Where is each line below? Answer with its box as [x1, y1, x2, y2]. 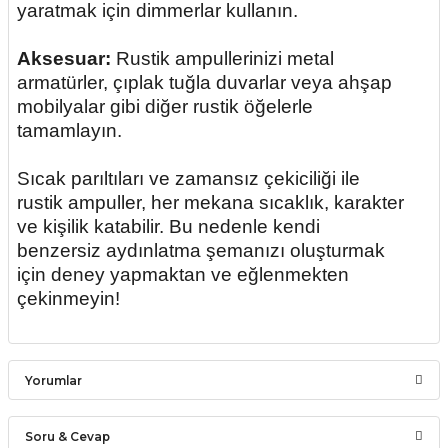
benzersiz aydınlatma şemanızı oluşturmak [17, 240, 385, 261]
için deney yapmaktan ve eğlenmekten [17, 264, 349, 285]
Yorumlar [25, 372, 82, 388]
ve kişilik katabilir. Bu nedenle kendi [17, 216, 320, 237]
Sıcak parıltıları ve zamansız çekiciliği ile [17, 168, 360, 189]
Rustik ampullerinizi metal [111, 48, 334, 69]
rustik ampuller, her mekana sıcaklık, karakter [17, 192, 404, 213]
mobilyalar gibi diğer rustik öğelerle [17, 96, 313, 117]
